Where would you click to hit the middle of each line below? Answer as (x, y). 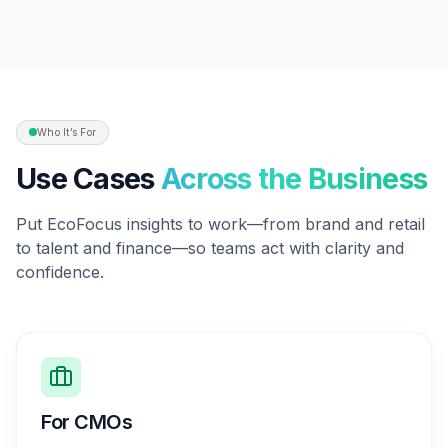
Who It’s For (66, 131)
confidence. (60, 271)
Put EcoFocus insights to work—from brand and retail (220, 223)
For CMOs (86, 421)
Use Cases (85, 178)
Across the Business (294, 178)
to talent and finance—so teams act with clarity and (210, 247)
